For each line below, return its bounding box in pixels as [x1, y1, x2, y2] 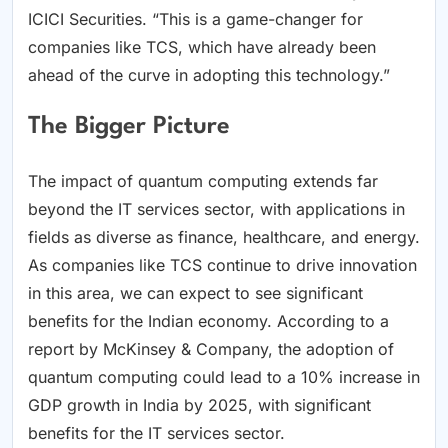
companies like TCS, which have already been [28, 36, 376, 57]
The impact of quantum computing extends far [28, 170, 378, 191]
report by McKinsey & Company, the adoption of [28, 338, 394, 359]
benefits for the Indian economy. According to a [28, 310, 389, 331]
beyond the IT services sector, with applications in [28, 198, 405, 219]
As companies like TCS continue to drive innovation [28, 254, 417, 275]
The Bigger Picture [28, 115, 230, 140]
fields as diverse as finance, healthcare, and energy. [28, 226, 420, 247]
